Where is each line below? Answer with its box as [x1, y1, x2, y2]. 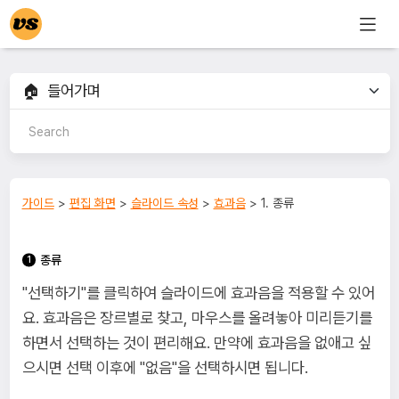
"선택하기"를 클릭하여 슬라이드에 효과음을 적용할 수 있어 [21, 283, 375, 303]
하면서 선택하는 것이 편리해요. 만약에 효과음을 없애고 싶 [21, 333, 371, 353]
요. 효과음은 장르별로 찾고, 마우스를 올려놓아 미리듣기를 [21, 308, 372, 328]
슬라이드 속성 [130, 196, 199, 210]
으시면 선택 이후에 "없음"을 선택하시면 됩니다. [21, 358, 308, 378]
